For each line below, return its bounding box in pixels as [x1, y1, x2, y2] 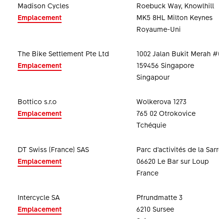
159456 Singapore [136, 60, 194, 70]
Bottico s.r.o [17, 96, 57, 106]
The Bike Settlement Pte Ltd [17, 48, 109, 58]
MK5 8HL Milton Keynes [136, 12, 213, 22]
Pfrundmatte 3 [136, 192, 182, 202]
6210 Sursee [136, 204, 174, 214]
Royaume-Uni [136, 24, 181, 34]
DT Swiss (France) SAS [17, 144, 89, 154]
